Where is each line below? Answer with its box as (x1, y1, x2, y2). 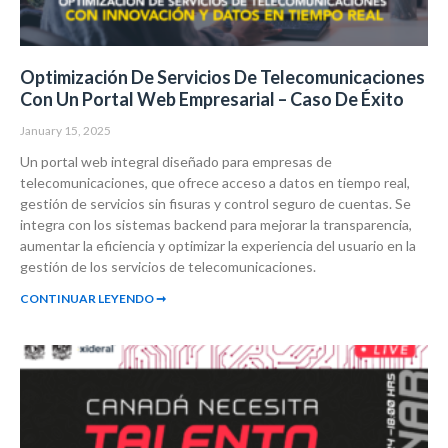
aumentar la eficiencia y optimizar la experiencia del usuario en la (20, 237, 416, 255)
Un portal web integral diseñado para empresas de (20, 153, 332, 171)
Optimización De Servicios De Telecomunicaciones (20, 66, 425, 89)
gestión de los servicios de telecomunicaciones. (20, 258, 316, 276)
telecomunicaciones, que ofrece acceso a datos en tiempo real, (20, 174, 410, 192)
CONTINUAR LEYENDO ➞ (20, 291, 166, 307)
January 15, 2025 (20, 123, 111, 139)
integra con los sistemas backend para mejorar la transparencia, (20, 216, 412, 234)
